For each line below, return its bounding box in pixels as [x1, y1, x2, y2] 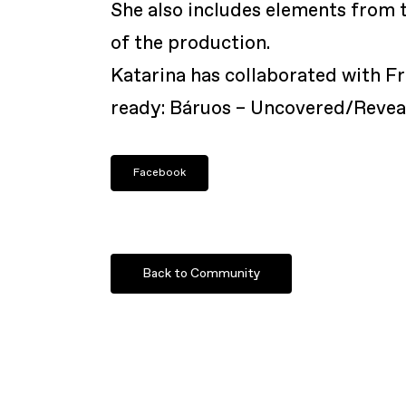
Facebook [133, 166, 187, 181]
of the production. [111, 30, 271, 56]
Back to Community [142, 265, 261, 282]
